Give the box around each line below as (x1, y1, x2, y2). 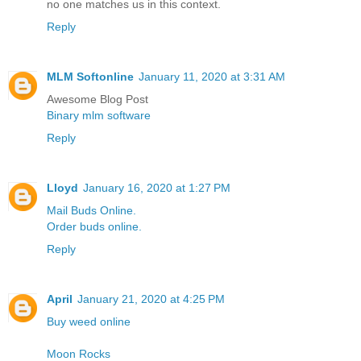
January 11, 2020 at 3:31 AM (139, 69, 285, 83)
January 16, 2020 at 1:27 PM (83, 180, 230, 194)
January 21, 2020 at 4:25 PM (77, 292, 225, 305)
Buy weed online (47, 314, 131, 328)
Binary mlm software (47, 108, 151, 122)
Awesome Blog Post (47, 92, 148, 106)
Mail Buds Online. (47, 203, 136, 217)
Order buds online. (47, 219, 142, 233)
